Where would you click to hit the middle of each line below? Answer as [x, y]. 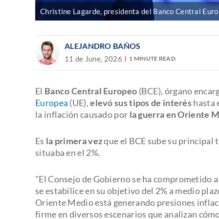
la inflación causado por [82, 114]
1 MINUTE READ [153, 59]
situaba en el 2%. [68, 152]
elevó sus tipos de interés [141, 102]
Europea [52, 102]
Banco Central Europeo [91, 91]
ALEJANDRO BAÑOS [103, 45]
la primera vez [74, 141]
